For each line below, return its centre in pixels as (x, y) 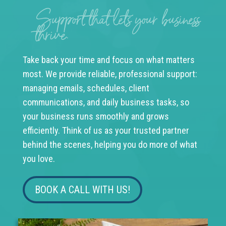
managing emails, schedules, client (86, 88)
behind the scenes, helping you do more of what (110, 145)
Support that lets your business (118, 20)
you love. (39, 159)
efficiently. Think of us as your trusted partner (106, 131)
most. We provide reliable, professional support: (110, 74)
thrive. (51, 35)
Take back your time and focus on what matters (108, 60)
